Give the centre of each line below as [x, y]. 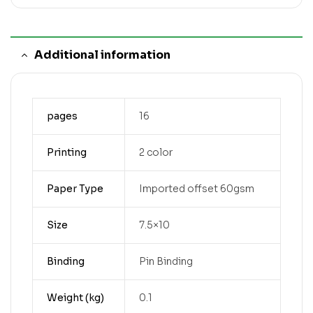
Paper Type [75, 189]
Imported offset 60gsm [196, 189]
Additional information [102, 55]
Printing [66, 152]
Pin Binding [166, 261]
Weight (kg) [75, 298]
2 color [155, 152]
